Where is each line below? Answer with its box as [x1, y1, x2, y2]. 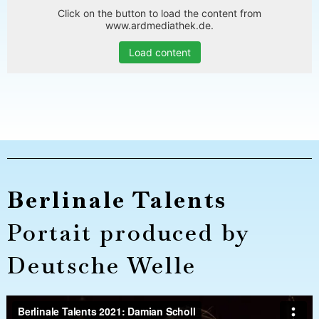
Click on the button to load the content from [58, 6, 261, 19]
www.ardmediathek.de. [105, 19, 214, 31]
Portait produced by [7, 217, 251, 247]
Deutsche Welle [7, 250, 197, 280]
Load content [128, 46, 191, 58]
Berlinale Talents [7, 184, 227, 214]
